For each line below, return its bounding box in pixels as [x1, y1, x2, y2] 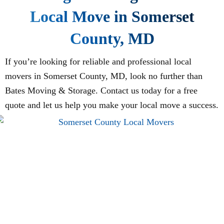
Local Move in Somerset [29, 7, 194, 26]
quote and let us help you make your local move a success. [5, 100, 218, 110]
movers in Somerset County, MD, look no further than [5, 71, 202, 81]
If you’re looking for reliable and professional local [5, 56, 191, 67]
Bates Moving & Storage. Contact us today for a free [5, 85, 197, 96]
